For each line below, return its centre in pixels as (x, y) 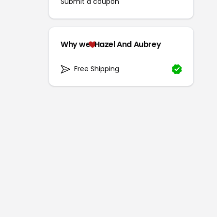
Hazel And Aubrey (128, 45)
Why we (76, 45)
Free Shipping (97, 69)
